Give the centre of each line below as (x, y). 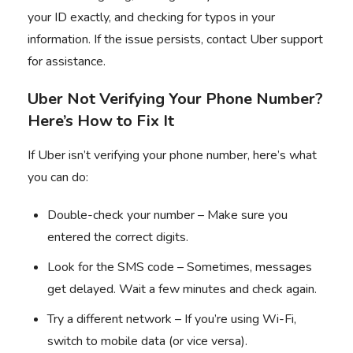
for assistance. (67, 61)
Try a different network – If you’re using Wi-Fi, (172, 319)
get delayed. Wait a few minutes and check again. (182, 289)
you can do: (58, 177)
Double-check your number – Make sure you (167, 215)
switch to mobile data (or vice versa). (147, 341)
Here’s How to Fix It (101, 121)
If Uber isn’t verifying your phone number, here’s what (172, 155)
